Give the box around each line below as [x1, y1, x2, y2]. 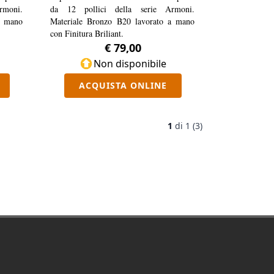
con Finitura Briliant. [50, 27, 124, 39]
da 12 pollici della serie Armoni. [50, 2, 195, 15]
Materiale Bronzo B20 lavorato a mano [50, 15, 195, 27]
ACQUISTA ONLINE [78, 79, 167, 91]
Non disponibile [94, 56, 167, 70]
